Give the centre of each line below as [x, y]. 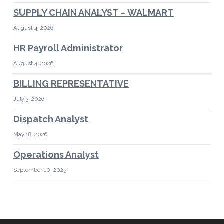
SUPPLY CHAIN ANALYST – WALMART [93, 12]
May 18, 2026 [30, 134]
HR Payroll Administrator [68, 48]
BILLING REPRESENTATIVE [71, 83]
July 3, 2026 [29, 99]
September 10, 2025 [40, 170]
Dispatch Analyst [51, 119]
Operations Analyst [56, 154]
